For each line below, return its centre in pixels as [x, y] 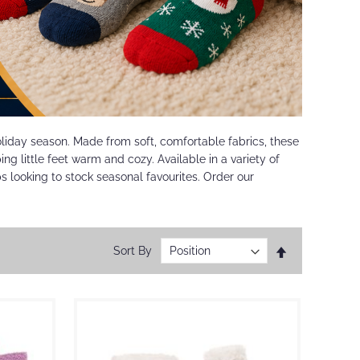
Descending [318, 266]
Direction [310, 282]
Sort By [133, 251]
